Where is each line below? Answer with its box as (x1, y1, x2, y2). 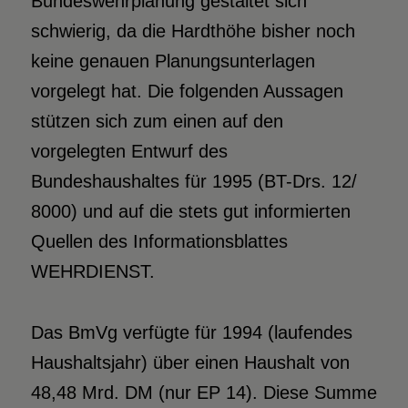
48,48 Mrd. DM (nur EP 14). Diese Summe (30, 382, 377, 403)
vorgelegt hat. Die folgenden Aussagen (30, 80, 343, 101)
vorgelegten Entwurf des (30, 140, 228, 161)
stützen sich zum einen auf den (30, 110, 283, 131)
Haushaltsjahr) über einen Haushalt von (30, 352, 350, 372)
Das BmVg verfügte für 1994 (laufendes (30, 321, 352, 342)
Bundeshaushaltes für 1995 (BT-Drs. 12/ (30, 170, 357, 191)
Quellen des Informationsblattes (30, 230, 288, 251)
